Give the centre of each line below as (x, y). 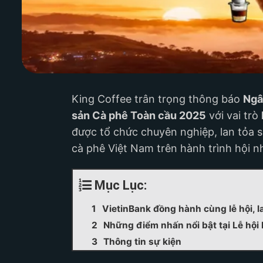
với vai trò (234, 115)
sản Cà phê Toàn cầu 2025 (139, 115)
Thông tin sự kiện (142, 242)
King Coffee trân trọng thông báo (157, 99)
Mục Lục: (121, 185)
